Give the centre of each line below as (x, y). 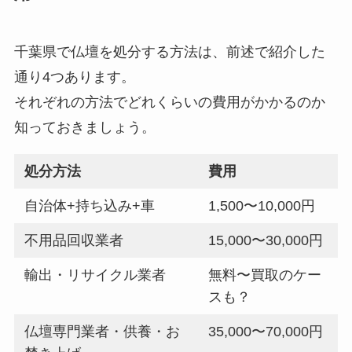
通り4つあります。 (74, 77)
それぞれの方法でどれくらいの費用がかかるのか (169, 103)
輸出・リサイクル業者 (95, 275)
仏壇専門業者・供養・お (103, 332)
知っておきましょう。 (84, 128)
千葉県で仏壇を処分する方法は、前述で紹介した (169, 52)
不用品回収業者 (74, 241)
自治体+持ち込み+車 (90, 206)
